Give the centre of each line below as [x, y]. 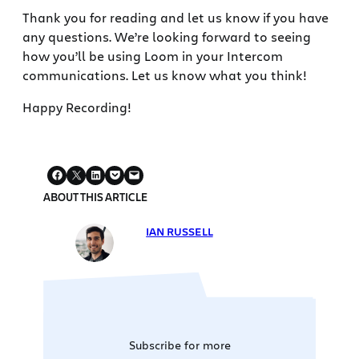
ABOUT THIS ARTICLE [96, 196]
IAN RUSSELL [179, 231]
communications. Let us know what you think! [165, 75]
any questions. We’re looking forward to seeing [167, 36]
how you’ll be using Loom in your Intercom [153, 55]
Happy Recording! [77, 107]
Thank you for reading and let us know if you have [175, 17]
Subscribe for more [179, 345]
